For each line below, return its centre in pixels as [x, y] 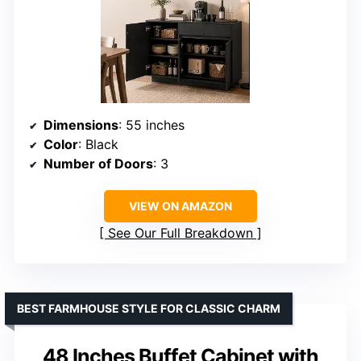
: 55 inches [151, 125]
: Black [98, 145]
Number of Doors [98, 164]
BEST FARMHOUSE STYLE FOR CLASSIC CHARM [149, 309]
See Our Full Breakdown [180, 233]
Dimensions [81, 125]
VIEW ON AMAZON [180, 206]
